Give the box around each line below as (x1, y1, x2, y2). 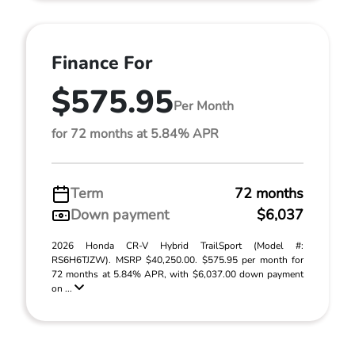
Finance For (52, 51, 152, 75)
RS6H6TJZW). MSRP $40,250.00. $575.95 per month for (52, 254, 303, 266)
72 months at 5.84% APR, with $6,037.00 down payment (52, 268, 303, 281)
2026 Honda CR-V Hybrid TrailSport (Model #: (52, 239, 303, 252)
